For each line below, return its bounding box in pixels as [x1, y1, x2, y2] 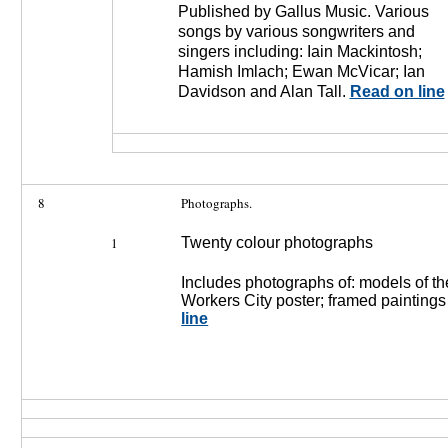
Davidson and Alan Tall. [177, 83, 350, 100]
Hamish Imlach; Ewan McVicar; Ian [177, 63, 425, 80]
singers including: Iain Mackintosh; [177, 43, 422, 60]
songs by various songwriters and [177, 23, 415, 40]
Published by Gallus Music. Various [177, 3, 429, 20]
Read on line [349, 83, 445, 100]
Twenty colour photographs [181, 234, 374, 251]
